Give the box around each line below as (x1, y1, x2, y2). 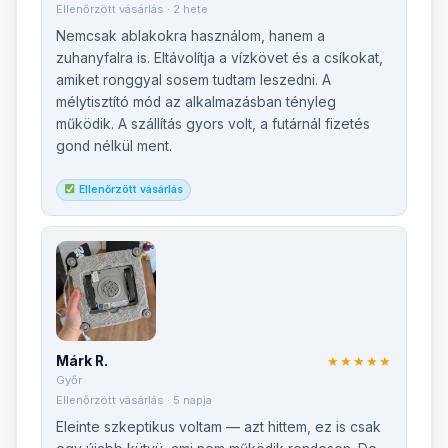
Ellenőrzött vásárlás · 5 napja (56, 393, 212, 408)
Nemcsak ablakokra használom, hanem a (56, 28, 325, 45)
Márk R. (56, 353, 108, 370)
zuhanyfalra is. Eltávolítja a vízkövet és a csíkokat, (56, 50, 383, 67)
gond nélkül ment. (56, 138, 172, 155)
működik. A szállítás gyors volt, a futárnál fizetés (56, 116, 370, 133)
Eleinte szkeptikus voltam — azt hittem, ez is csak (56, 419, 381, 436)
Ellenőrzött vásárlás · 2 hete (56, 2, 208, 17)
